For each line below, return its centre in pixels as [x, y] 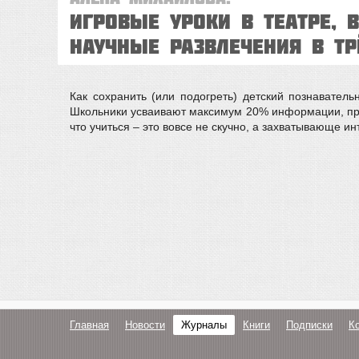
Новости [145, 325]
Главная [89, 325]
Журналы [204, 325]
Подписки [309, 325]
